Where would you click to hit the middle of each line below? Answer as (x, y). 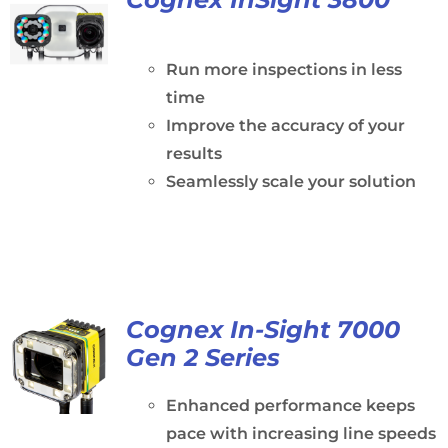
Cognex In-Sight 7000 (262, 329)
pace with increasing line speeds (300, 433)
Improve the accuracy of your (285, 125)
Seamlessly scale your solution (290, 181)
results (193, 153)
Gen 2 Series (202, 357)
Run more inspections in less (283, 69)
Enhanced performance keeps (290, 405)
